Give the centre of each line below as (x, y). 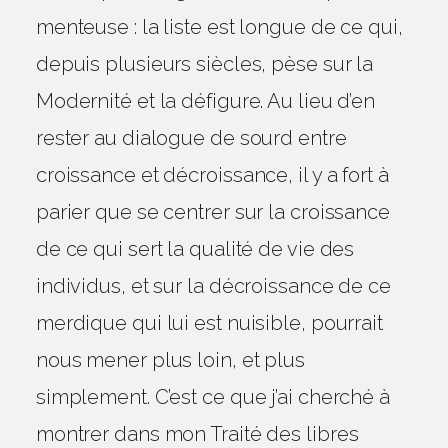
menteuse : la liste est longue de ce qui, (219, 27)
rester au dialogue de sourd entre (191, 138)
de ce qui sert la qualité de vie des (195, 249)
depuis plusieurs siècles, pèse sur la (204, 64)
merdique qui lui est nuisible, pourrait (209, 323)
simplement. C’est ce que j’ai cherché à (212, 397)
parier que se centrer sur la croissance (212, 212)
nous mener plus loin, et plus (170, 360)
